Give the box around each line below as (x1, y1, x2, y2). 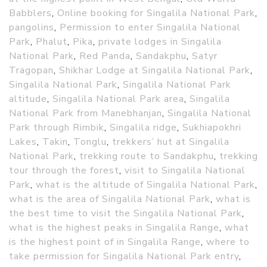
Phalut (36, 35, 67, 49)
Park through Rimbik (9, 121, 104, 135)
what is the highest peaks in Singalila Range (9, 221, 219, 235)
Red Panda (79, 49, 131, 63)
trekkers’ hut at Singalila (112, 135, 229, 149)
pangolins (9, 21, 54, 35)
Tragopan (9, 64, 54, 77)
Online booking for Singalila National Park (57, 7, 255, 20)
